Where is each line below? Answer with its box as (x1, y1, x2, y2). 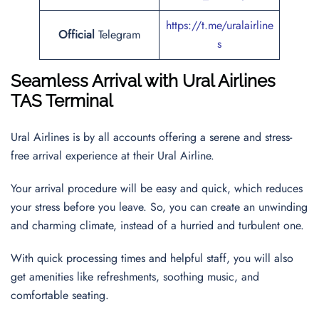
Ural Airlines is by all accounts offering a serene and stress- (11, 129, 292, 145)
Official (58, 26, 98, 43)
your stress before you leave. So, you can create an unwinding (11, 199, 308, 215)
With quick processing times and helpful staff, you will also (11, 250, 293, 266)
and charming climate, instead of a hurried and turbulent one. (11, 217, 308, 234)
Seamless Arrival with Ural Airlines (11, 70, 276, 91)
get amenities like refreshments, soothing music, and (11, 268, 259, 285)
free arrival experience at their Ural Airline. (11, 147, 221, 164)
